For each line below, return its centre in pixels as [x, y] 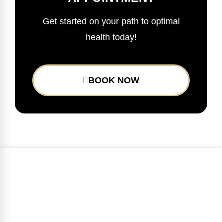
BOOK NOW [114, 81]
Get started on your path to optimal [111, 22]
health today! [111, 37]
